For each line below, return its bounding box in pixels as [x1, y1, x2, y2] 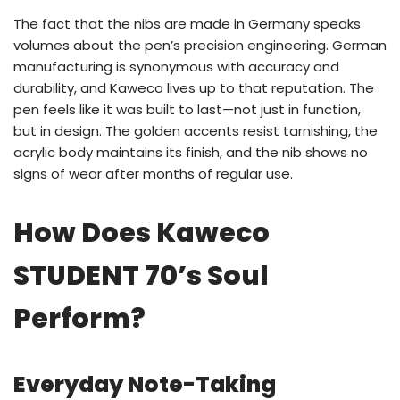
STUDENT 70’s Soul [13, 257, 269, 296]
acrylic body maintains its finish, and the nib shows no [13, 143, 368, 162]
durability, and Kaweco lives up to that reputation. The [13, 79, 374, 98]
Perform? [13, 300, 146, 338]
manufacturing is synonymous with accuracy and [13, 57, 339, 77]
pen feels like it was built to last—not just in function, [13, 100, 361, 120]
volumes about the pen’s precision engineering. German [13, 36, 387, 55]
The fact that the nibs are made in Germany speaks [13, 14, 361, 34]
